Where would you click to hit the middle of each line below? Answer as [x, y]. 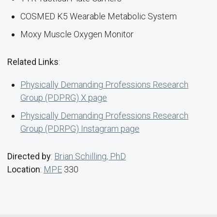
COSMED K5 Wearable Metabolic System [99, 16]
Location [24, 169]
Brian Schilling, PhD [90, 156]
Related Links [33, 62]
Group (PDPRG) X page [64, 98]
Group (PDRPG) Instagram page [80, 129]
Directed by [29, 156]
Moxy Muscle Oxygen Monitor [77, 34]
